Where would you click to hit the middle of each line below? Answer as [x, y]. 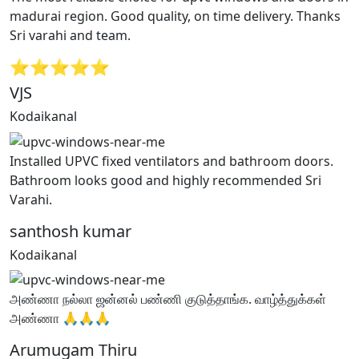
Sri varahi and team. [70, 35]
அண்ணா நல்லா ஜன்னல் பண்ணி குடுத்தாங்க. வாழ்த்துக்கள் [168, 299]
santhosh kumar [71, 231]
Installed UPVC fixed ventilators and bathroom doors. [171, 161]
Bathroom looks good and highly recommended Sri [165, 180]
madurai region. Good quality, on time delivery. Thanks [175, 16]
